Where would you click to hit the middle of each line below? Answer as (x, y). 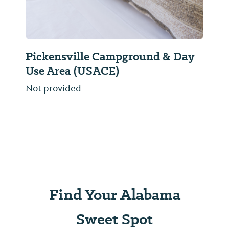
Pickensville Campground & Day (110, 57)
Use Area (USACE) (72, 71)
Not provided (53, 89)
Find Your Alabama (114, 195)
